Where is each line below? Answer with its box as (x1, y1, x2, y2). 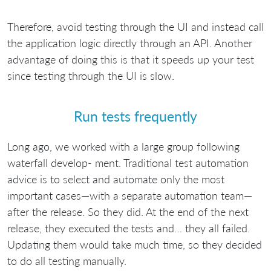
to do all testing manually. (7, 253, 126, 267)
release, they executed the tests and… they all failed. (7, 221, 250, 235)
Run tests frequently (74, 108, 197, 125)
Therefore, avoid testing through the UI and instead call (7, 19, 264, 33)
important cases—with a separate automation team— (7, 188, 252, 202)
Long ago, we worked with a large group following (7, 139, 240, 153)
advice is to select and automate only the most (7, 172, 224, 186)
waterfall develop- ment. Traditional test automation (7, 155, 249, 169)
